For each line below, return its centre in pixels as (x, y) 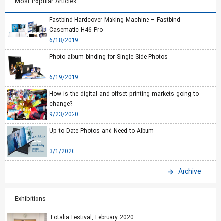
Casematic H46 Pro (76, 30)
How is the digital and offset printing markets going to (124, 94)
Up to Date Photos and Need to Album (102, 131)
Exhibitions (30, 199)
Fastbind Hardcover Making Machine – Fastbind (115, 20)
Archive (190, 172)
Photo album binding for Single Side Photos (109, 57)
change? (61, 104)
